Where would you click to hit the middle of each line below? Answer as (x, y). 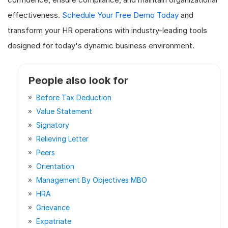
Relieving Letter (62, 138)
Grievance (53, 207)
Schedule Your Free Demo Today (120, 15)
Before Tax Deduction (74, 97)
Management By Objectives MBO (92, 180)
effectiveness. (35, 15)
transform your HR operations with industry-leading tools (107, 30)
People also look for (78, 80)
